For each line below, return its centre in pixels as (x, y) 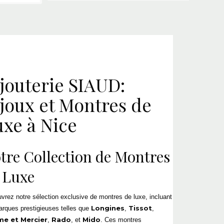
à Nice (50, 124)
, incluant (159, 196)
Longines (108, 208)
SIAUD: (94, 84)
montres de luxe (122, 196)
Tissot (140, 208)
